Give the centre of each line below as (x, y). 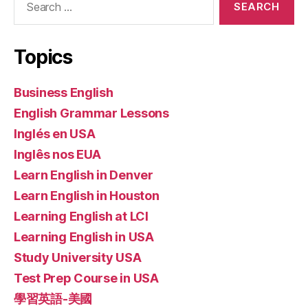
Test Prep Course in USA (86, 278)
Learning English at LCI (81, 217)
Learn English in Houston (87, 196)
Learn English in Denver (84, 175)
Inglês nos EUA (58, 155)
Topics (43, 57)
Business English (64, 93)
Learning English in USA (84, 237)
